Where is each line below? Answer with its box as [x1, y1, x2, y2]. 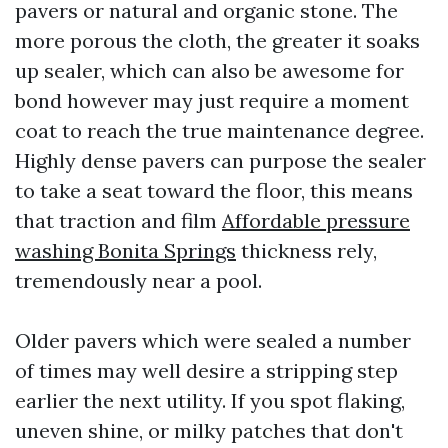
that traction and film [15, 208, 222, 233]
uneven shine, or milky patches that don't [15, 418, 403, 443]
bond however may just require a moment [15, 88, 409, 113]
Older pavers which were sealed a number [15, 328, 411, 353]
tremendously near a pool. [15, 268, 262, 293]
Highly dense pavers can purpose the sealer [15, 148, 426, 173]
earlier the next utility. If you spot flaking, [15, 388, 405, 413]
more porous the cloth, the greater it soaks [15, 28, 420, 53]
